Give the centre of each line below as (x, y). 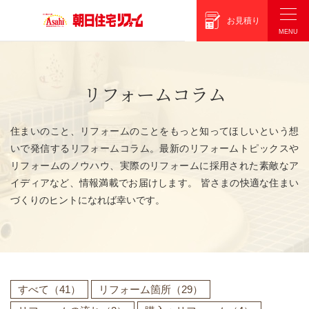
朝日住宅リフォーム (173, 12)
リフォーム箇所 (135, 289)
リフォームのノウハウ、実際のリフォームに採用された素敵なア (154, 166)
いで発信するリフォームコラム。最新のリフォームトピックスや (154, 149)
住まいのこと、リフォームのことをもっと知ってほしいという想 (154, 131)
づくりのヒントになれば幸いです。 (88, 200)
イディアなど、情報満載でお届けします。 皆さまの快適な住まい (154, 183)
